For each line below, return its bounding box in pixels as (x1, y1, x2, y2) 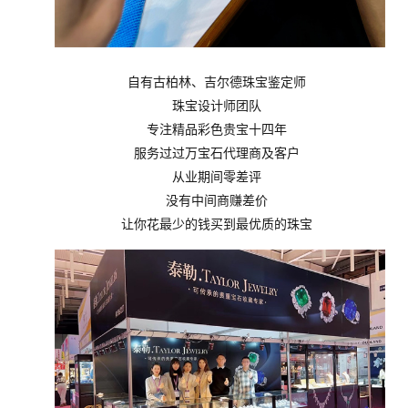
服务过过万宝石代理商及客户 (134, 147, 300, 161)
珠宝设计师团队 (172, 99, 261, 114)
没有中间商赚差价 (166, 194, 268, 209)
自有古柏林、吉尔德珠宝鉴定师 (127, 76, 306, 90)
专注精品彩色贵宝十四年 (147, 123, 287, 138)
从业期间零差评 (172, 170, 261, 185)
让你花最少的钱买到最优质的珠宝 (121, 218, 312, 232)
